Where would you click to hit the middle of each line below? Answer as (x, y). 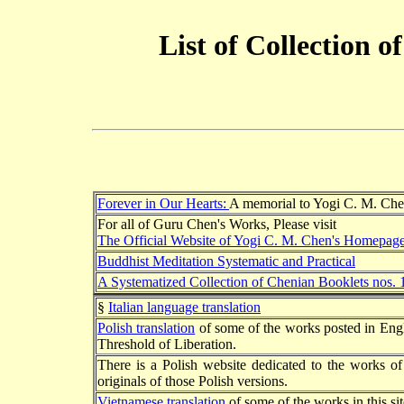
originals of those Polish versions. (193, 381)
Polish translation (147, 327)
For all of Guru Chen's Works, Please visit (217, 224)
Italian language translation (184, 307)
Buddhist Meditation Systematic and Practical (226, 261)
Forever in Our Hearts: (163, 203)
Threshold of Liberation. (167, 344)
